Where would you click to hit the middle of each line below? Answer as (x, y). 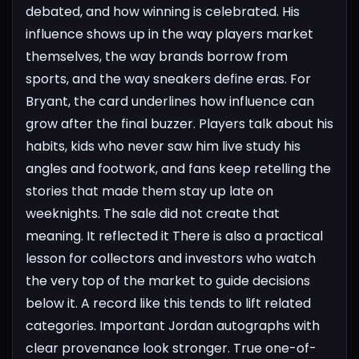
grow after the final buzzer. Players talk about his (179, 123)
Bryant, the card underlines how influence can (170, 101)
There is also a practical (248, 236)
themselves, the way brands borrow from (157, 56)
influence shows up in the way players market (169, 34)
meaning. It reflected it (97, 236)
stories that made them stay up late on (149, 191)
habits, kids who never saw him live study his (163, 146)
